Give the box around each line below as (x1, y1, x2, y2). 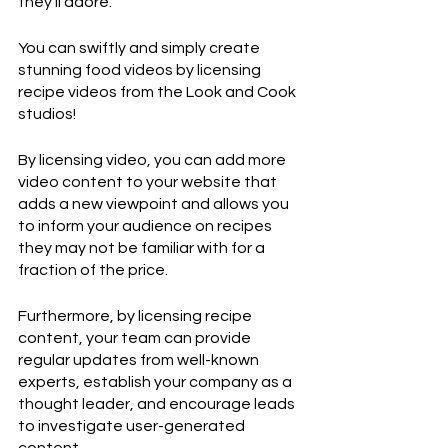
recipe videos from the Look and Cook (18, 84, 299, 101)
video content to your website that (18, 174, 280, 191)
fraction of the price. (18, 262, 168, 279)
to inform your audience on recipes (18, 218, 275, 235)
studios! (18, 106, 76, 123)
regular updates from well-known (18, 352, 262, 369)
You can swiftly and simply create (18, 40, 263, 57)
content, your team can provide (18, 330, 254, 347)
